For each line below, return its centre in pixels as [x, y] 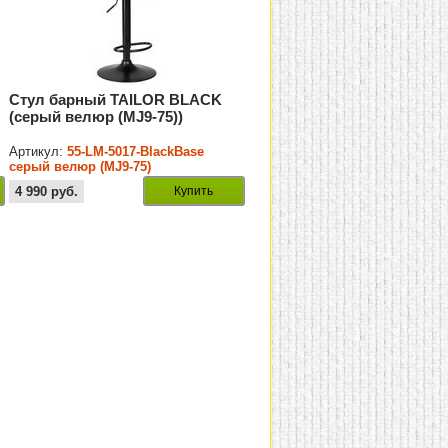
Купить [194, 191]
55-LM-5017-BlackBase [136, 152]
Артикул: [38, 152]
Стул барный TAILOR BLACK [116, 100]
